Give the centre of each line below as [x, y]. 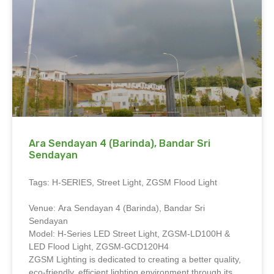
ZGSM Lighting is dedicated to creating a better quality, [135, 260]
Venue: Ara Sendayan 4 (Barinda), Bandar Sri [117, 208]
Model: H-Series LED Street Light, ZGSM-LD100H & [129, 234]
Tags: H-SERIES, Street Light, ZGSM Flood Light [123, 183]
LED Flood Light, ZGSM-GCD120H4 [99, 247]
